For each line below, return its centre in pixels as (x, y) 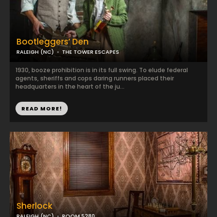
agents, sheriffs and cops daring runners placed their (95, 78)
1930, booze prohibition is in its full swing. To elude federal (102, 70)
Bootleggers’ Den (53, 42)
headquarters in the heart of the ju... (70, 86)
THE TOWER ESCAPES (91, 52)
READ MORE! (42, 108)
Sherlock (34, 206)
